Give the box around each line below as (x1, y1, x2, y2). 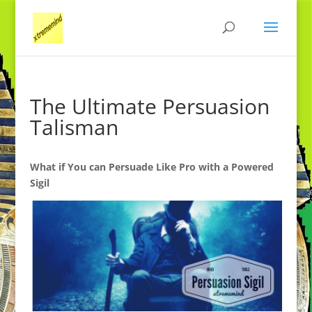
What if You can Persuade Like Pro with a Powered (29, 160, 274, 173)
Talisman (29, 113, 118, 141)
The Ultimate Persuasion (29, 92, 270, 120)
